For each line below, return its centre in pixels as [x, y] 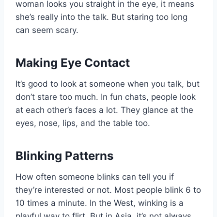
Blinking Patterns [64, 155]
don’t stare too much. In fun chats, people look [106, 97]
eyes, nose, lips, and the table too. [83, 123]
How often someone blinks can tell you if [95, 177]
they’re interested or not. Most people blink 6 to [108, 190]
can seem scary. [47, 30]
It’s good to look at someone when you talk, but [108, 84]
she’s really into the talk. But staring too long [101, 17]
